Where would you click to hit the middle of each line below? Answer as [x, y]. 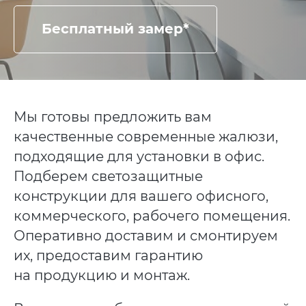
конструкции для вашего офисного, [141, 196]
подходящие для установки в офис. [139, 157]
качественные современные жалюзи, [145, 137]
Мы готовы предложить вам [112, 117]
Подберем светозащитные [108, 177]
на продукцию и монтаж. [101, 276]
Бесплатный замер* [115, 29]
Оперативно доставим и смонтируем [145, 236]
